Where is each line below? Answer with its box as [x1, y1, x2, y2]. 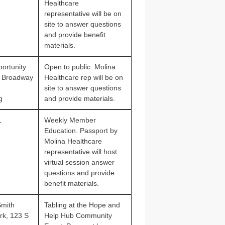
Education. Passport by [44, 127, 118, 135]
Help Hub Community [44, 211, 112, 219]
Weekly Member [44, 116, 96, 124]
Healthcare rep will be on [44, 73, 123, 81]
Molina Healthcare [44, 137, 102, 145]
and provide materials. [44, 94, 115, 102]
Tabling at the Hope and [44, 201, 120, 209]
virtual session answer [44, 158, 115, 166]
